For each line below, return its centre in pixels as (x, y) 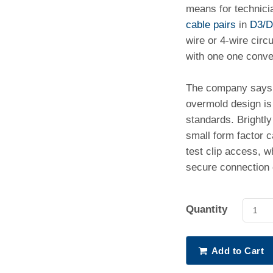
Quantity (207, 209)
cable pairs (211, 25)
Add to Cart (237, 251)
